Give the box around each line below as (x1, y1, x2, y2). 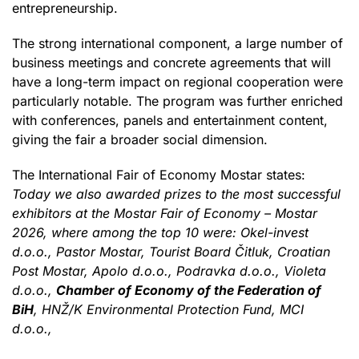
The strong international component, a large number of (12, 34, 343, 51)
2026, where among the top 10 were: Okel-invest (12, 224, 309, 240)
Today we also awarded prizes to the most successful (12, 185, 341, 202)
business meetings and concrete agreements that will (12, 54, 331, 71)
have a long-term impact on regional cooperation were (12, 73, 343, 90)
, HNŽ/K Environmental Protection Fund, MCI (34, 301, 304, 317)
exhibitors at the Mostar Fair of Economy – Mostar (12, 204, 317, 221)
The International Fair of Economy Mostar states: (12, 166, 305, 183)
